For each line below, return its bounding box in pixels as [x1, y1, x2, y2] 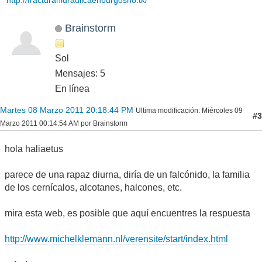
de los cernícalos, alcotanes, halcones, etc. [5, 182, 182, 192]
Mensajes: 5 [55, 68, 105, 78]
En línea [55, 83, 89, 94]
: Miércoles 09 [198, 106, 243, 115]
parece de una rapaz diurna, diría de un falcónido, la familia [5, 169, 250, 180]
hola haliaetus [5, 143, 63, 154]
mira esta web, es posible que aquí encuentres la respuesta [5, 208, 250, 218]
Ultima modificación [136, 106, 198, 115]
